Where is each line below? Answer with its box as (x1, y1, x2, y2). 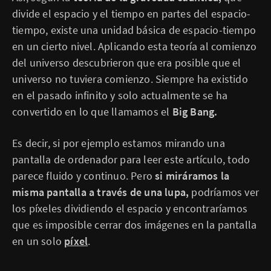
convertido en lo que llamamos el (12, 105, 172, 119)
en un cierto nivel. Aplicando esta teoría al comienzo (12, 39, 257, 53)
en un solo (12, 234, 65, 248)
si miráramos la (155, 169, 230, 183)
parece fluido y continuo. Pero (12, 169, 155, 183)
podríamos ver (189, 185, 260, 199)
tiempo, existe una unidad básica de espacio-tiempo (12, 23, 256, 37)
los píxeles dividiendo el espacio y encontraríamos (12, 201, 248, 215)
